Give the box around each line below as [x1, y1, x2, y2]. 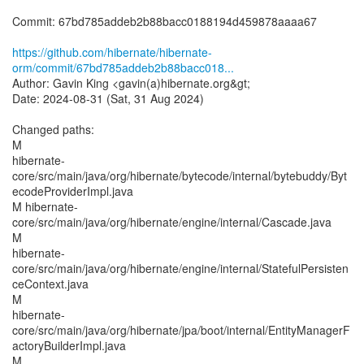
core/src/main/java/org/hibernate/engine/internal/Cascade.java [12, 214, 331, 230]
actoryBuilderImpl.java [12, 337, 126, 353]
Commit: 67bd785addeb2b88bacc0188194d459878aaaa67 [12, 13, 317, 29]
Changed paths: [12, 121, 94, 137]
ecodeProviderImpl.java [12, 183, 133, 199]
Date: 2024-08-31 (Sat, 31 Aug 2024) [12, 90, 204, 106]
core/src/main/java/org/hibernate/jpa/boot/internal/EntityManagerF [12, 322, 350, 338]
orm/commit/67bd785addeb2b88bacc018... [12, 59, 234, 76]
